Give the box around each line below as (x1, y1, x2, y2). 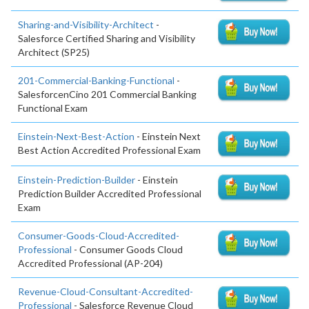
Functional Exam (18, 102, 88, 114)
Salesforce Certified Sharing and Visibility (18, 32, 195, 45)
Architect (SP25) (18, 46, 90, 59)
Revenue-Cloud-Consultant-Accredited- (18, 286, 193, 298)
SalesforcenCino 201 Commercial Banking (18, 88, 197, 101)
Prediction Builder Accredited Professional (18, 188, 201, 200)
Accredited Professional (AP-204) (18, 257, 163, 270)
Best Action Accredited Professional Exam (18, 144, 201, 157)
